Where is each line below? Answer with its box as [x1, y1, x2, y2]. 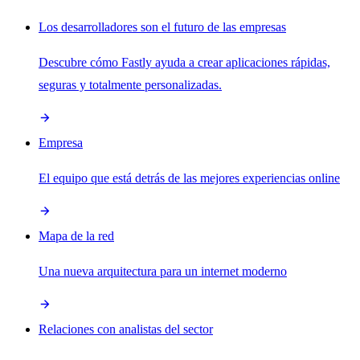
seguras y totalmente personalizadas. [39, 77, 222, 92]
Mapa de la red [39, 228, 114, 243]
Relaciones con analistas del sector [39, 321, 213, 336]
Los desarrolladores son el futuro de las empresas [39, 19, 286, 34]
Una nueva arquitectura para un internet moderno [39, 264, 287, 278]
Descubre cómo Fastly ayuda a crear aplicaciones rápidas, [39, 55, 330, 69]
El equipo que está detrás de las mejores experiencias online [39, 170, 340, 185]
